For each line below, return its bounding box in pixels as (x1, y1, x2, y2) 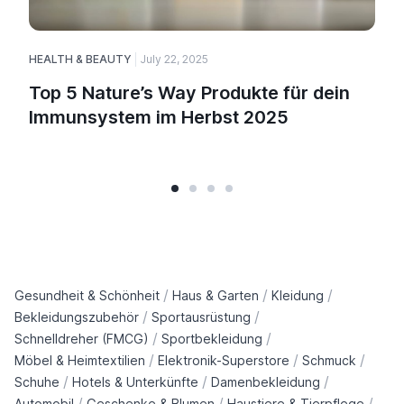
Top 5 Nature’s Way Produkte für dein (29, 82, 350, 105)
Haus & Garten (172, 287, 259, 303)
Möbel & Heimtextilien (14, 352, 145, 368)
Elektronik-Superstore (158, 352, 289, 368)
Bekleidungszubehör (14, 308, 139, 325)
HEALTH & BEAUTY (29, 52, 132, 67)
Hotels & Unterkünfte (72, 373, 198, 390)
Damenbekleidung (211, 373, 320, 390)
